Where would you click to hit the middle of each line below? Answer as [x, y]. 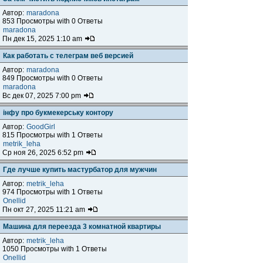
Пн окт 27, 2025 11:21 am [45, 210]
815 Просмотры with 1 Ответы [53, 135]
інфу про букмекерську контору [58, 113]
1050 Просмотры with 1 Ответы [55, 249]
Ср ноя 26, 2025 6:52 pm [44, 153]
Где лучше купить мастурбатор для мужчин [80, 170]
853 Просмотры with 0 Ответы [53, 21]
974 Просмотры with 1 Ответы [53, 192]
